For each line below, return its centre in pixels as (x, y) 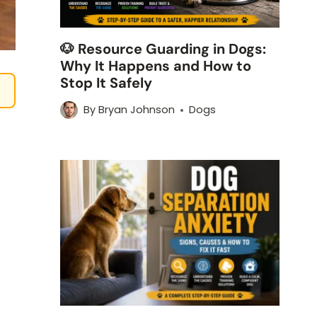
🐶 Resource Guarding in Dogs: (163, 48)
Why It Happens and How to (156, 65)
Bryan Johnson (136, 110)
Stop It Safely (106, 82)
